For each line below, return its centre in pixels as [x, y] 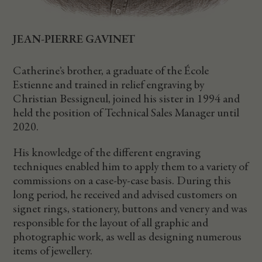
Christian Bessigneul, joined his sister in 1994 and [127, 99]
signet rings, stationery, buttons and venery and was [130, 209]
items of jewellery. [53, 251]
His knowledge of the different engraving [107, 153]
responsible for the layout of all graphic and [111, 223]
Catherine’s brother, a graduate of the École [111, 71]
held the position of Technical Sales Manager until [126, 113]
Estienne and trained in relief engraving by [109, 85]
